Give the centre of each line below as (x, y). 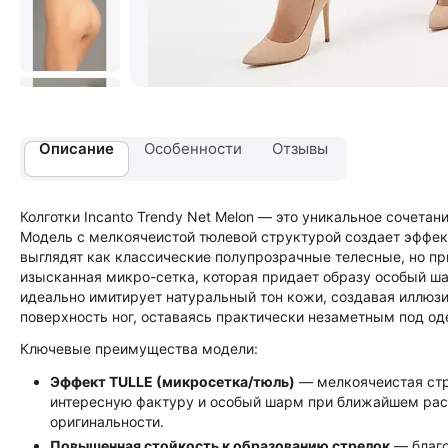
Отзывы (300, 148)
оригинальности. (107, 421)
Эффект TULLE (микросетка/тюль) (172, 381)
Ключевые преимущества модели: (139, 348)
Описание (76, 148)
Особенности (193, 148)
